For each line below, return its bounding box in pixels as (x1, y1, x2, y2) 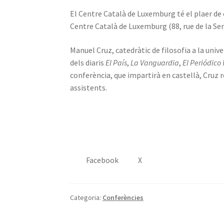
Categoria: (70, 192, 103, 202)
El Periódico (182, 57, 221, 67)
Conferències (102, 192, 144, 202)
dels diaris (70, 57, 106, 67)
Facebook (85, 155, 118, 165)
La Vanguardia (130, 57, 179, 67)
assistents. (70, 82, 107, 92)
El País (105, 57, 127, 67)
